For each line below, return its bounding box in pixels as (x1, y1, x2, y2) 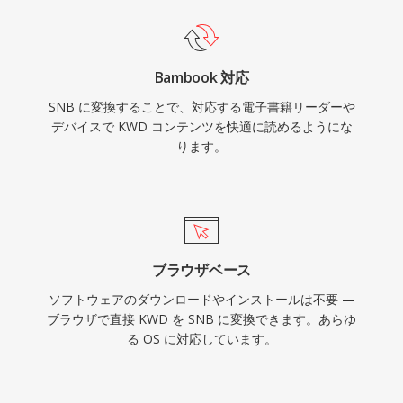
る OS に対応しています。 (126, 330, 277, 347)
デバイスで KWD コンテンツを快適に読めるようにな (50, 118, 353, 135)
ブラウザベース (152, 260, 251, 280)
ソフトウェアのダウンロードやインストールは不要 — (48, 291, 355, 308)
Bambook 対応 (154, 67, 249, 87)
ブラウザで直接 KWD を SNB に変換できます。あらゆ (47, 310, 356, 327)
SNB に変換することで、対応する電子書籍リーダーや (48, 98, 355, 115)
